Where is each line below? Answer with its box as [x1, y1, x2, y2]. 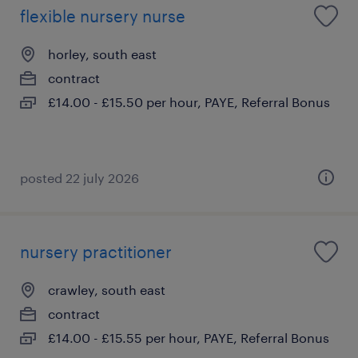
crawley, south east [48, 281, 165, 297]
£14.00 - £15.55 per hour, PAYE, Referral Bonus [48, 329, 329, 345]
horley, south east [48, 46, 157, 62]
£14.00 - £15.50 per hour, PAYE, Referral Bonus [48, 93, 330, 109]
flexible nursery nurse [20, 6, 185, 26]
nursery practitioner [20, 241, 172, 261]
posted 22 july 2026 [20, 169, 139, 185]
